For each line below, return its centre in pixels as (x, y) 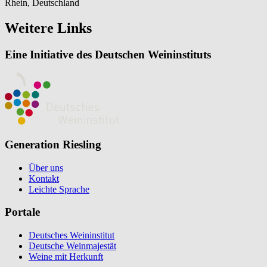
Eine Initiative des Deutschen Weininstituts (108, 54)
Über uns (46, 167)
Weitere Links (48, 28)
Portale (22, 212)
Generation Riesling (53, 144)
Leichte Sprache (59, 189)
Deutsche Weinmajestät (72, 246)
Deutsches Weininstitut (72, 235)
